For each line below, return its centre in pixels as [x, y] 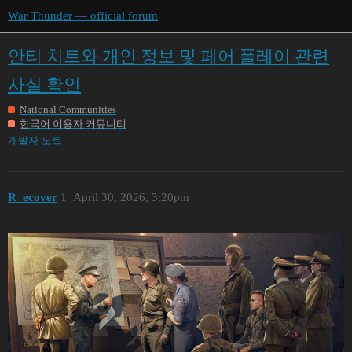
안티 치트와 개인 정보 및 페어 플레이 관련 [169, 56]
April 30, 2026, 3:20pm [131, 198]
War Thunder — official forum [83, 16]
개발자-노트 [35, 140]
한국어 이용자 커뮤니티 [73, 123]
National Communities [68, 109]
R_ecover [33, 198]
